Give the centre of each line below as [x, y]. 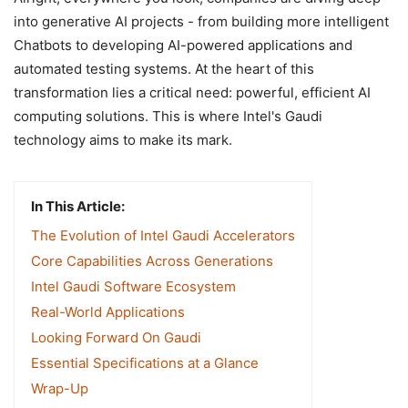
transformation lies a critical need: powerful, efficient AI [192, 92]
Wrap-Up [60, 388]
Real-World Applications [108, 311]
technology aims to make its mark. [123, 139]
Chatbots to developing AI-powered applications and [183, 45]
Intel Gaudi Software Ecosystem [133, 286]
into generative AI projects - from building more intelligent [201, 21]
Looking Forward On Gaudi [116, 337]
